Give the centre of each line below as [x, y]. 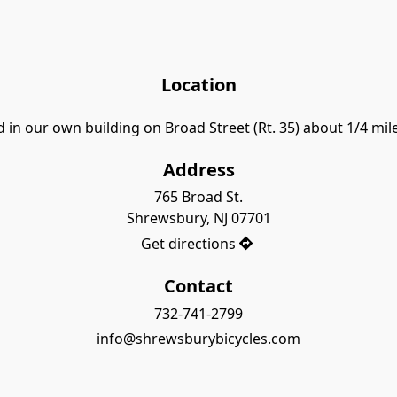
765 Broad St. [198, 197]
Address [198, 169]
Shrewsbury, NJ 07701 [198, 218]
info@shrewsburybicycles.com [198, 339]
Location [198, 85]
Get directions [189, 244]
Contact [198, 285]
